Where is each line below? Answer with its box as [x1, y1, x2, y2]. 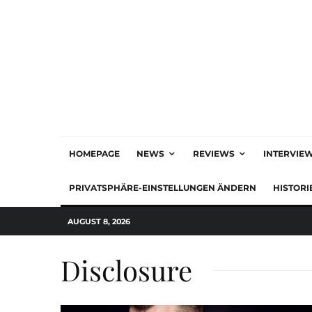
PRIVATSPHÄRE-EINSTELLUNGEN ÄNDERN [69, 182, 256, 193]
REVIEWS [193, 148, 235, 159]
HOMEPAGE [69, 148, 120, 159]
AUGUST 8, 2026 [68, 216, 130, 226]
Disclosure [61, 251, 192, 288]
